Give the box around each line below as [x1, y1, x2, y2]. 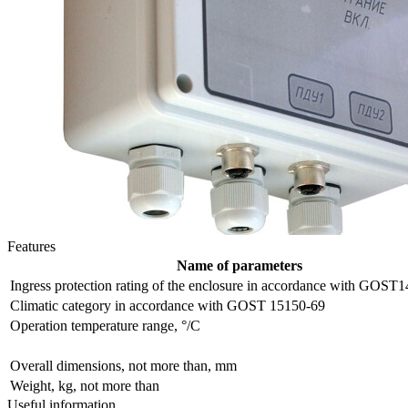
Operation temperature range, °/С [10, 317, 200, 333]
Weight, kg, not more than [10, 377, 159, 393]
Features [7, 238, 56, 254]
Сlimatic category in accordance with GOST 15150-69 [10, 297, 325, 313]
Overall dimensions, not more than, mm [10, 357, 237, 373]
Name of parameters [176, 257, 302, 273]
